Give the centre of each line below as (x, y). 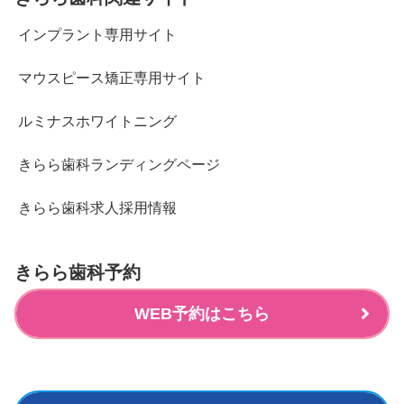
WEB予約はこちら (202, 313)
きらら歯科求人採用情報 (97, 207)
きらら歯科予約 (78, 272)
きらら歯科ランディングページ (119, 164)
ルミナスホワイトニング (97, 121)
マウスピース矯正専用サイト (112, 78)
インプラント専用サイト (97, 34)
